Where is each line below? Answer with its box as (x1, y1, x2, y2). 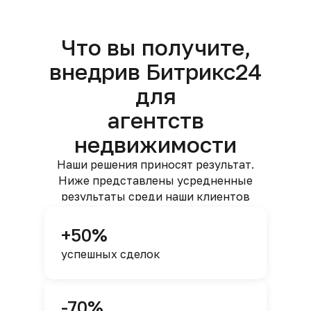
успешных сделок (61, 247, 160, 261)
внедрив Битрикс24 (49, 58, 262, 85)
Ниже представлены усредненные (58, 174, 253, 187)
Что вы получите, (60, 34, 251, 60)
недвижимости (74, 131, 237, 158)
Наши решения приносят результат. (57, 158, 254, 171)
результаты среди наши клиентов (61, 190, 250, 203)
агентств (107, 107, 204, 133)
